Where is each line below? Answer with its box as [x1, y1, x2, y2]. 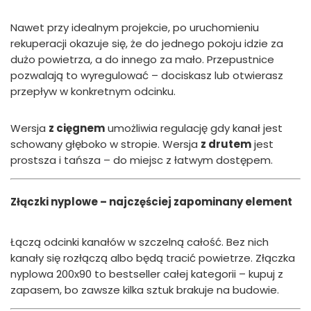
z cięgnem [49, 120, 105, 135]
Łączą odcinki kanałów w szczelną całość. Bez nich [10, 234, 269, 249]
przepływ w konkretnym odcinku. [10, 83, 176, 99]
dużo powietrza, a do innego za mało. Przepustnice [10, 51, 274, 67]
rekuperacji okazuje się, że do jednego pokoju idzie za [10, 35, 283, 51]
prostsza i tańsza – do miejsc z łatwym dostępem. [10, 152, 273, 167]
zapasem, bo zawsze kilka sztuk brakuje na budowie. [10, 282, 279, 297]
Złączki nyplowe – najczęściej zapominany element [10, 194, 292, 209]
